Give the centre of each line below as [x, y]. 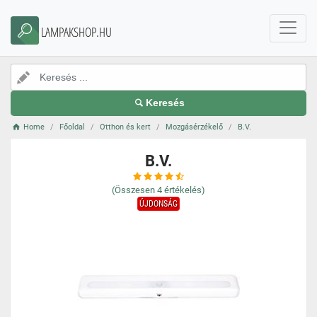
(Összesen [133, 190]
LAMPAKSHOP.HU [76, 32]
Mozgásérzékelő [195, 127]
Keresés [166, 103]
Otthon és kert [126, 127]
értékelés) [185, 190]
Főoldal [73, 127]
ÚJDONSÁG [158, 204]
